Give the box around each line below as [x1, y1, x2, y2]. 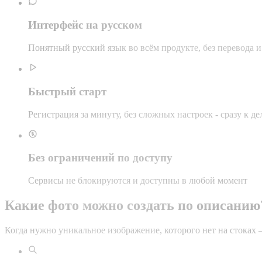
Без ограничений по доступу [28, 151, 173, 164]
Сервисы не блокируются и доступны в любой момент [28, 175, 247, 186]
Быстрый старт [28, 85, 106, 98]
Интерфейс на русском [28, 19, 142, 32]
